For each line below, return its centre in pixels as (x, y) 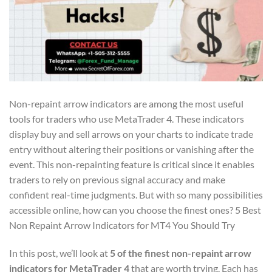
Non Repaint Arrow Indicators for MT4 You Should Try (122, 225)
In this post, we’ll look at (59, 253)
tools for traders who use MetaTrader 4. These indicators (127, 118)
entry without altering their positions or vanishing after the (131, 149)
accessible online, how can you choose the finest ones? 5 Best (135, 209)
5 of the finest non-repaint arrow (181, 253)
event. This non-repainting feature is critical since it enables (132, 164)
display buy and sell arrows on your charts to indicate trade (131, 134)
